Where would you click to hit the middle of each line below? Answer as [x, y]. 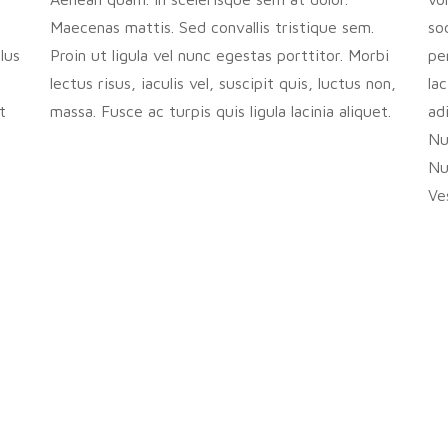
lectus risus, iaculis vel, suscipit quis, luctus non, [223, 83]
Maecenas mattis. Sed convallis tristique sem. [212, 27]
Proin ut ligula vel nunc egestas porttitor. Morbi [220, 55]
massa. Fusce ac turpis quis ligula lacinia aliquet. [221, 111]
